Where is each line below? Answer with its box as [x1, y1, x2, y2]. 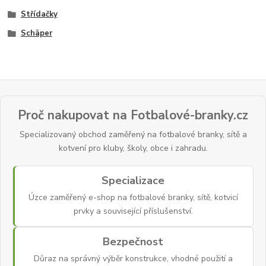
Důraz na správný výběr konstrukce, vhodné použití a [33, 253, 233, 265]
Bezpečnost [103, 235, 163, 249]
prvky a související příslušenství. [73, 205, 193, 217]
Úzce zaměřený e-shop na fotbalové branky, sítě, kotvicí [28, 192, 238, 204]
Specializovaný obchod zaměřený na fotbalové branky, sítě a [19, 129, 247, 141]
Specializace [102, 173, 164, 188]
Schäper [20, 27, 52, 39]
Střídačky [20, 9, 58, 20]
